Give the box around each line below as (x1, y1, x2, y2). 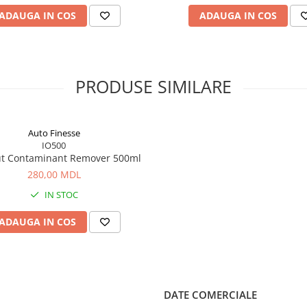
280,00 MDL (27, 168, 81, 181)
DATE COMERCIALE (164, 288, 257, 302)
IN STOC (42, 188, 78, 201)
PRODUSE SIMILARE (75, 75, 232, 98)
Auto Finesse (27, 127, 80, 139)
